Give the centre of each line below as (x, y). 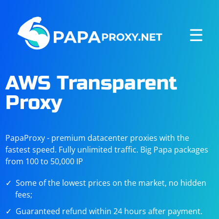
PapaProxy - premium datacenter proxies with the (98, 138)
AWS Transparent (92, 83)
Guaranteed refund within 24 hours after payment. (109, 211)
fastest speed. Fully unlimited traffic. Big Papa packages (107, 150)
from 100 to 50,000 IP (44, 161)
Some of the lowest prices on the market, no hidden (111, 183)
